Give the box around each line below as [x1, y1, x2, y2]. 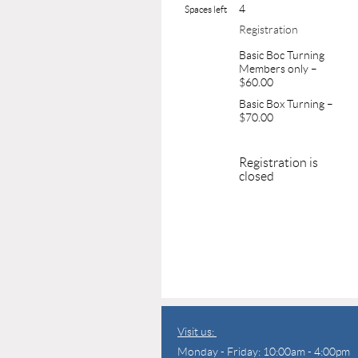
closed [239, 169, 274, 183]
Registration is [239, 155, 318, 169]
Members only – [239, 62, 317, 75]
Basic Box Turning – [239, 97, 333, 110]
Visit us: [177, 324, 217, 338]
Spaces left [185, 3, 227, 14]
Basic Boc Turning [239, 48, 324, 62]
